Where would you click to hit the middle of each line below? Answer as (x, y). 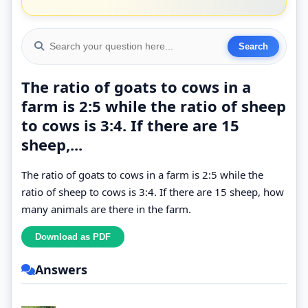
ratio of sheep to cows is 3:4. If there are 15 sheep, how (153, 191)
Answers (61, 269)
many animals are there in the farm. (106, 209)
